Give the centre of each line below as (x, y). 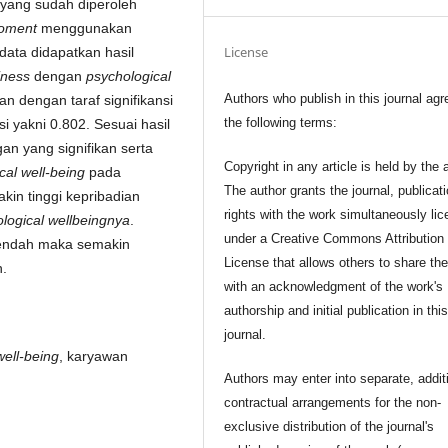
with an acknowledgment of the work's (334, 286)
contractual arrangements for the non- (333, 402)
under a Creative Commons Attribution (334, 238)
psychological (128, 76)
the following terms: (281, 122)
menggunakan (84, 28)
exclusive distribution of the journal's (329, 426)
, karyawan (93, 356)
